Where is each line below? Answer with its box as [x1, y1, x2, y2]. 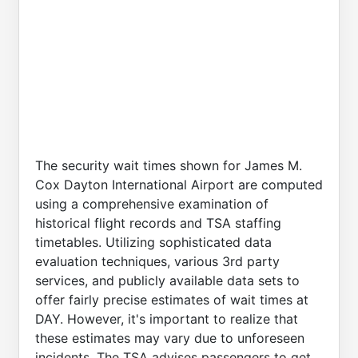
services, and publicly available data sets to [35, 272, 300, 288]
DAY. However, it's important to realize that [35, 310, 298, 327]
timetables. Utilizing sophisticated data [35, 233, 272, 250]
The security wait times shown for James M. [35, 157, 302, 173]
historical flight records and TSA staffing [35, 214, 281, 231]
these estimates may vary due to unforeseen [35, 329, 304, 346]
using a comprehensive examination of [35, 195, 268, 212]
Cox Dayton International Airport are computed [35, 176, 323, 193]
